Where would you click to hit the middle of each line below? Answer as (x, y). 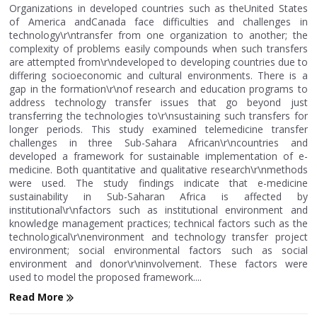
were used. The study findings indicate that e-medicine (158, 183)
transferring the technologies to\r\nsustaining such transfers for (158, 115)
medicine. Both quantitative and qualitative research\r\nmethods (158, 169)
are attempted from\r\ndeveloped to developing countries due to (158, 62)
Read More (38, 296)
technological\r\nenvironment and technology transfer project (158, 236)
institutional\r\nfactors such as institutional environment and (158, 209)
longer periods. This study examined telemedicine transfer (158, 129)
